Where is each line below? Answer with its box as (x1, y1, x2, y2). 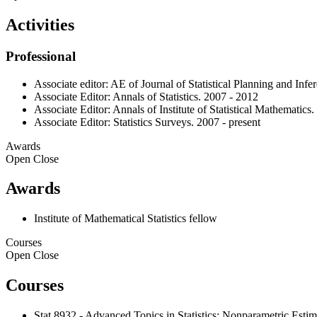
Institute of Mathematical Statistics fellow (34, 212, 217, 225)
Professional (6, 48, 76, 64)
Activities (6, 15, 74, 34)
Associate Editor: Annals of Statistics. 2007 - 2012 (34, 90, 258, 103)
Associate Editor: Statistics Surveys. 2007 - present (34, 115, 260, 128)
